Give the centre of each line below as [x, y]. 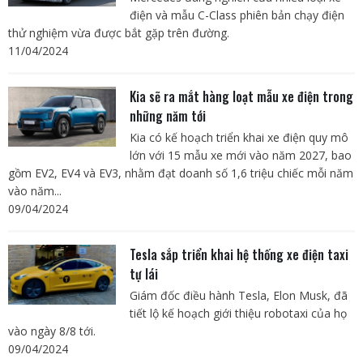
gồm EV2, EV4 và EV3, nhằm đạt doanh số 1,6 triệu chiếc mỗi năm [181, 173]
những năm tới [167, 116]
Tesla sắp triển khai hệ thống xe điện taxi [239, 254]
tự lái [145, 274]
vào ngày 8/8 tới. [53, 331]
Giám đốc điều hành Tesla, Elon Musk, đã [238, 295]
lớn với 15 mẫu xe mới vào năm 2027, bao [240, 155]
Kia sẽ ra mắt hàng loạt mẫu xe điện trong [241, 96]
